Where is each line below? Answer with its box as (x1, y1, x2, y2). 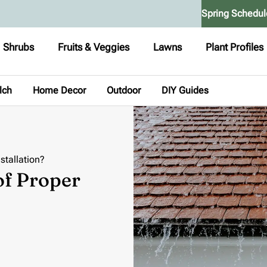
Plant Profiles (206, 41, 264, 53)
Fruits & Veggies (58, 41, 130, 53)
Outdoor (107, 85, 141, 96)
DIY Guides (162, 85, 209, 96)
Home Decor (33, 85, 86, 96)
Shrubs (3, 41, 35, 53)
